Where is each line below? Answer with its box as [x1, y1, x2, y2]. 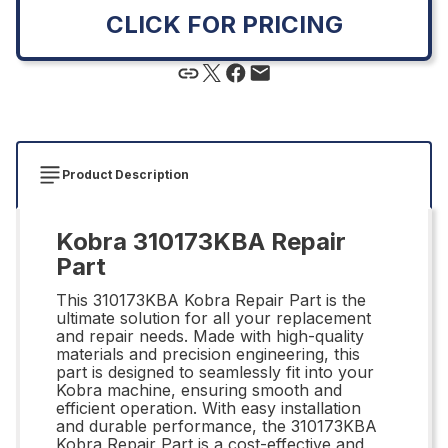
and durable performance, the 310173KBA [56, 415, 377, 436]
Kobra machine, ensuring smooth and [56, 379, 342, 400]
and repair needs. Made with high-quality [56, 325, 364, 346]
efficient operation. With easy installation [56, 397, 361, 418]
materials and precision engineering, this [56, 343, 360, 364]
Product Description [62, 166, 189, 182]
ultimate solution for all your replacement [56, 307, 371, 328]
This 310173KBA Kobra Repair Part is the [56, 289, 366, 310]
